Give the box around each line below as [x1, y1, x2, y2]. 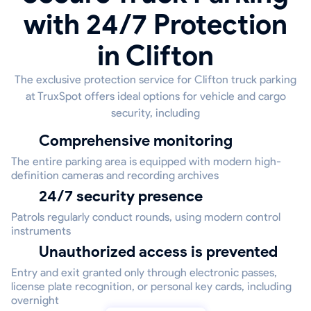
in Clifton [97, 39, 214, 73]
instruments [11, 224, 71, 238]
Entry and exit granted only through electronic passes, [11, 266, 277, 280]
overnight [11, 294, 59, 308]
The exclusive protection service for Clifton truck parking [15, 73, 296, 87]
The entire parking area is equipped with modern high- [11, 155, 281, 169]
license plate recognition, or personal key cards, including [11, 280, 292, 294]
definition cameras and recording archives [11, 169, 219, 183]
